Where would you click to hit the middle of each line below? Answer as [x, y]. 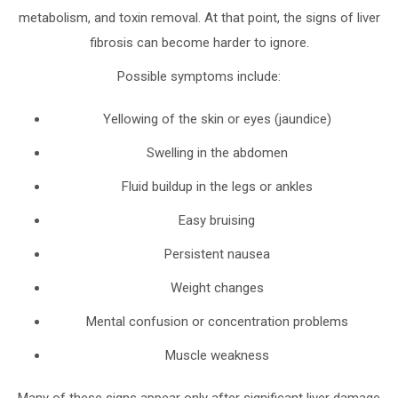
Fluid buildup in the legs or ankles [217, 186]
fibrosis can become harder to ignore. [199, 42]
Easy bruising [217, 220]
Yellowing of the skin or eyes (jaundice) [217, 119]
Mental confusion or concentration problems [217, 321]
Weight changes [217, 287]
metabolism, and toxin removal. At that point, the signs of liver [199, 17]
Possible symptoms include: [199, 76]
